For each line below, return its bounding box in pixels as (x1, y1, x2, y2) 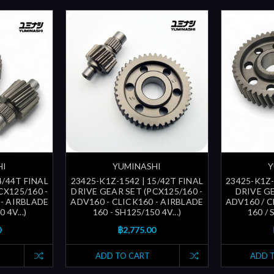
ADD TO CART (95, 250, 150, 261)
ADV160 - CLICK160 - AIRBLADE (70, 196, 204, 207)
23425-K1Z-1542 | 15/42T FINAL (70, 175, 204, 186)
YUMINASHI (113, 160, 161, 171)
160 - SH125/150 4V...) (92, 206, 182, 217)
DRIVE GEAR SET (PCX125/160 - (71, 185, 203, 196)
